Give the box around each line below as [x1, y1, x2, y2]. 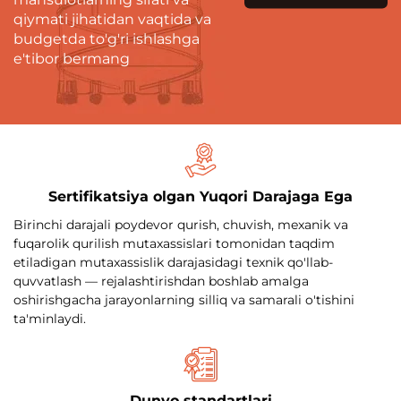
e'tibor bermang [13, 49, 130, 66]
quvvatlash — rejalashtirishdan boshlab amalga [13, 272, 309, 289]
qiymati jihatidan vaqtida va [13, 10, 211, 27]
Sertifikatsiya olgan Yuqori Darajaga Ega [48, 187, 353, 205]
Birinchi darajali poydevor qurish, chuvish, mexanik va [13, 216, 348, 233]
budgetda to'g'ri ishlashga [13, 30, 200, 47]
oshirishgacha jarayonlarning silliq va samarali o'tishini [13, 291, 354, 308]
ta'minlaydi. [13, 310, 86, 327]
